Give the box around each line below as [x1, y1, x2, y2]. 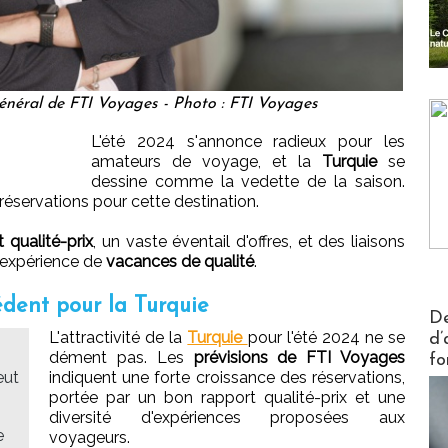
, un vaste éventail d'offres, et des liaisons [93, 231, 406, 251]
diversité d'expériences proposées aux [49, 407, 405, 427]
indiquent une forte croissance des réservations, [49, 367, 405, 387]
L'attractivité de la [49, 327, 188, 347]
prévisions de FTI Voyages [193, 347, 405, 367]
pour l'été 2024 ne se [247, 327, 405, 347]
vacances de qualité [106, 251, 254, 271]
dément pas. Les [49, 347, 194, 367]
